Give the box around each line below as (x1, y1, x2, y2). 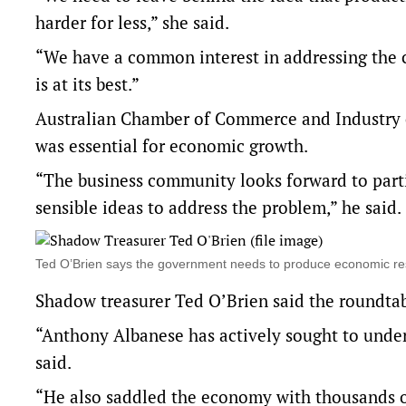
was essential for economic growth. (35, 134, 308, 158)
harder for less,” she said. (35, 11, 229, 34)
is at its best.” (35, 72, 140, 96)
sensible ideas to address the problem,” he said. (35, 196, 401, 219)
